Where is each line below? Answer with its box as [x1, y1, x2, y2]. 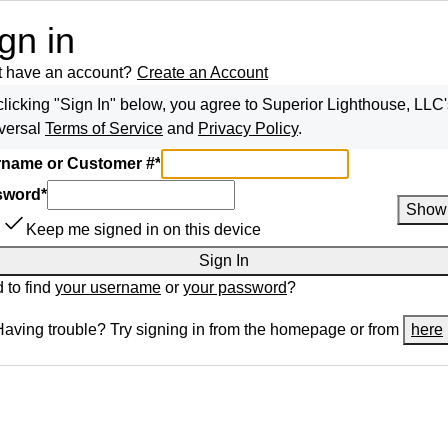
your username [55, 279, 161, 296]
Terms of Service [45, 120, 163, 137]
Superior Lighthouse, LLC [262, 96, 444, 113]
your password [183, 279, 287, 296]
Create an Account [137, 64, 268, 81]
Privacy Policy [198, 120, 298, 137]
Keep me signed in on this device [26, 221, 261, 238]
